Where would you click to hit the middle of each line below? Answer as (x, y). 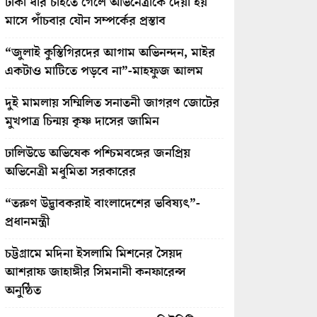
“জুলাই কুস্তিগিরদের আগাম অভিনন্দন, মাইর (110, 53)
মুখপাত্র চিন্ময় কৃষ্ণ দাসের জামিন (82, 121)
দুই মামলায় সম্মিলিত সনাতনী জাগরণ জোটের (112, 103)
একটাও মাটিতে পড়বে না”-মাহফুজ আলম (104, 71)
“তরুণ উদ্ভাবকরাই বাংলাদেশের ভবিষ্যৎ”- (102, 203)
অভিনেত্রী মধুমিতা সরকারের (70, 172)
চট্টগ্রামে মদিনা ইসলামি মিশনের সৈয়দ (95, 254)
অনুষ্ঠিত (23, 290)
